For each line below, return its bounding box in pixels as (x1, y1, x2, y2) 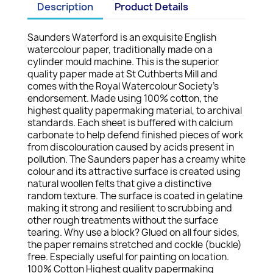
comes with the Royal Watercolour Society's (27, 80, 219, 93)
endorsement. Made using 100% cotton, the (27, 92, 218, 105)
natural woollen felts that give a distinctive (27, 177, 211, 190)
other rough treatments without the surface (27, 214, 218, 227)
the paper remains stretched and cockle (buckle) (27, 238, 242, 251)
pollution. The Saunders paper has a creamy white (27, 153, 246, 166)
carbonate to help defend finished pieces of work (27, 129, 243, 141)
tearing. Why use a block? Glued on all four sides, (27, 226, 239, 239)
